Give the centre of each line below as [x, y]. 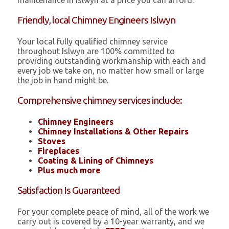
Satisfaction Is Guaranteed [69, 190]
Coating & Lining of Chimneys [96, 161]
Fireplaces [59, 151]
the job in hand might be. [63, 81]
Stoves [52, 141]
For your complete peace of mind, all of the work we [113, 212]
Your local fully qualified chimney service [93, 42]
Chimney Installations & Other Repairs [113, 132]
